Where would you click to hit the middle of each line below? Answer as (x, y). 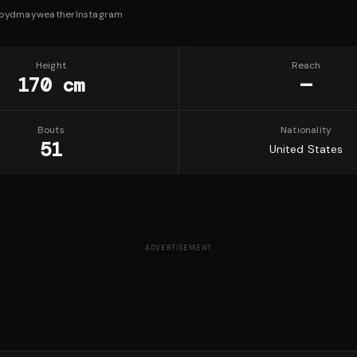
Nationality (306, 130)
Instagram (99, 14)
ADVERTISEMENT (178, 248)
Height (51, 65)
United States (306, 149)
